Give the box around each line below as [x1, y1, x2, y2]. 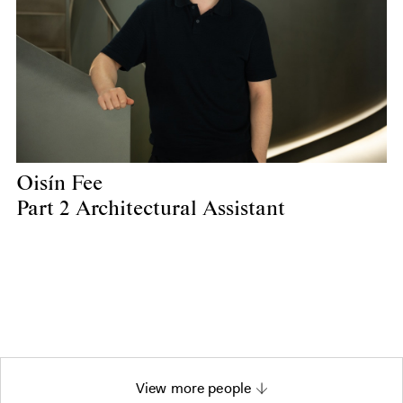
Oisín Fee [15, 172, 103, 197]
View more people [135, 379, 252, 399]
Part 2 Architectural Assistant [15, 197, 285, 222]
